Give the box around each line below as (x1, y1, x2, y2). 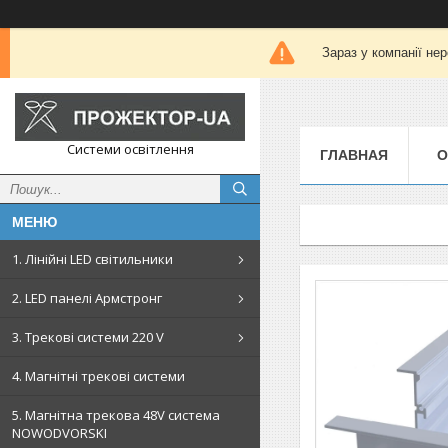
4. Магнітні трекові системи (12, 367, 185, 385)
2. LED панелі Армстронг (12, 289, 162, 307)
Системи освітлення (66, 140, 194, 158)
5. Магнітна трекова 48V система (12, 406, 220, 424)
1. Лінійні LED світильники (12, 250, 173, 268)
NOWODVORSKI (12, 424, 107, 442)
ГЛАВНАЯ (320, 146, 388, 163)
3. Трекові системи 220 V (12, 328, 164, 346)
